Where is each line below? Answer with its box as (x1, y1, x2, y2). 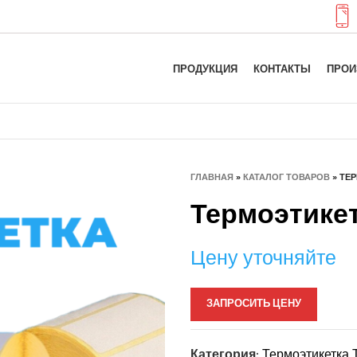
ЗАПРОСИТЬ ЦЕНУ (206, 296, 301, 312)
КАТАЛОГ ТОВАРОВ (243, 170, 330, 185)
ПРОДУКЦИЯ (173, 61, 237, 78)
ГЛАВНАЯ (190, 170, 233, 185)
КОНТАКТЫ (253, 61, 311, 78)
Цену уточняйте (190, 244, 336, 276)
